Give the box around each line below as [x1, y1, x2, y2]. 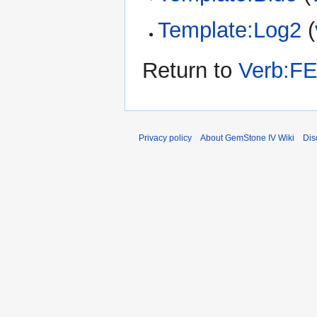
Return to [142, 58, 238, 83]
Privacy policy [139, 133, 192, 144]
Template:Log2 [158, 18, 302, 43]
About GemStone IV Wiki [200, 133, 294, 144]
